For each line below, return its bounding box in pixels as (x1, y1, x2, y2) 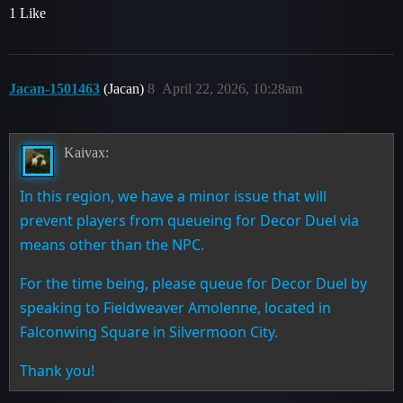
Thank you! (20, 361, 95, 381)
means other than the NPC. (20, 235, 205, 255)
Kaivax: (63, 145, 109, 161)
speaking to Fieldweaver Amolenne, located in (20, 298, 332, 318)
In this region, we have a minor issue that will (20, 186, 327, 207)
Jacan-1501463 (9, 80, 100, 96)
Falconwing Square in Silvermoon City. (20, 322, 279, 343)
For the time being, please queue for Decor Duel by (20, 273, 368, 294)
